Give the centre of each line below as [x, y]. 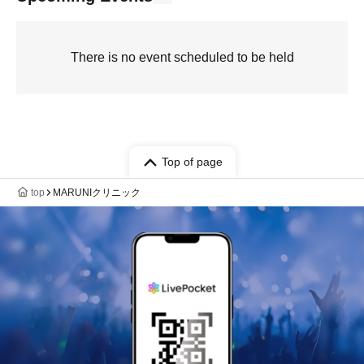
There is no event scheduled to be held [182, 57]
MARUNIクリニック [97, 193]
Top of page [192, 162]
